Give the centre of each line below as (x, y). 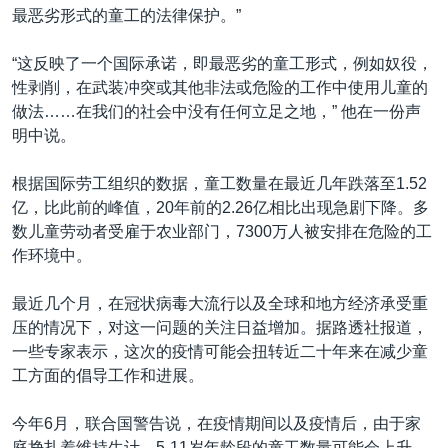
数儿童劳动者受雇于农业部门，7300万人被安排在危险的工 (222, 231)
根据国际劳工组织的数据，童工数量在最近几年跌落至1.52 (219, 183)
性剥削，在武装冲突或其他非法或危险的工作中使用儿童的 (220, 87)
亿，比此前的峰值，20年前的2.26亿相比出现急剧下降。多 (220, 207)
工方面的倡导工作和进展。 (108, 375)
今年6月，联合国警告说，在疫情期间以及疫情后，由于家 (216, 423)
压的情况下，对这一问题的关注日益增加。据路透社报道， (220, 327)
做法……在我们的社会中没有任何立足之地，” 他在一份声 (216, 111)
